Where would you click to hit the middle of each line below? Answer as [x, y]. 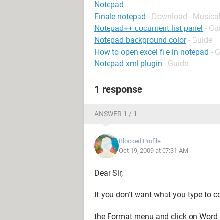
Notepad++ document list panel [149, 28]
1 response [118, 89]
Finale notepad [120, 16]
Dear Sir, [109, 173]
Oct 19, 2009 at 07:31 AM [153, 151]
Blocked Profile [140, 141]
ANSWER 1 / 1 [116, 114]
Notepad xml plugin [128, 64]
